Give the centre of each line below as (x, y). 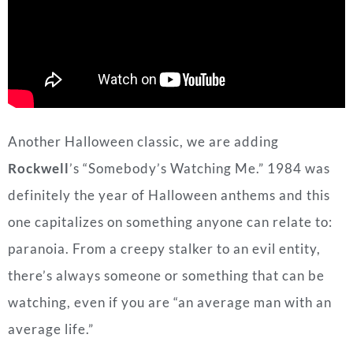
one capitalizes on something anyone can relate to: (170, 98)
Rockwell (39, 45)
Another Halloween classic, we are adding (143, 18)
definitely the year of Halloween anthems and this (169, 72)
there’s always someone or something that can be (166, 152)
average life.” (51, 206)
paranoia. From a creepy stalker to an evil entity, (164, 125)
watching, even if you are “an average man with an (170, 179)
